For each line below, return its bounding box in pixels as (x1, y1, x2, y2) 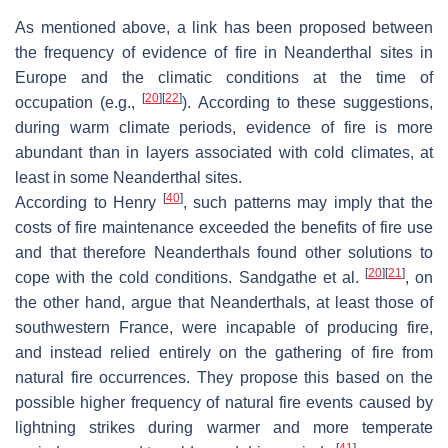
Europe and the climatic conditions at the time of (15, 69, 433, 87)
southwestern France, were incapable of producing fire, (15, 319, 433, 337)
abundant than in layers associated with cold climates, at (15, 144, 433, 162)
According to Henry (15, 194, 163, 212)
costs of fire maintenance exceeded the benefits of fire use (15, 219, 433, 237)
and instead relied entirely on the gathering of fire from (15, 344, 433, 362)
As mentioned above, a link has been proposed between (15, 19, 433, 37)
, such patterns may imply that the (182, 194, 434, 212)
